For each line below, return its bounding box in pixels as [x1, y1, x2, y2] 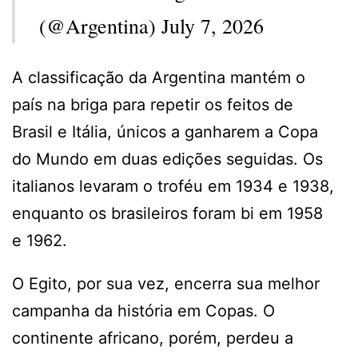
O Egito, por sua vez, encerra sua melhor [12, 273, 320, 293]
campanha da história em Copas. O [12, 300, 275, 320]
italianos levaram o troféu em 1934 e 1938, [12, 176, 334, 196]
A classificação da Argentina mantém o [12, 67, 305, 87]
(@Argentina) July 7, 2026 [39, 11, 264, 39]
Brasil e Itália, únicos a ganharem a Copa [12, 121, 318, 141]
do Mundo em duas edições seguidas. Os [12, 149, 323, 169]
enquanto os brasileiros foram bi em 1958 [12, 203, 323, 223]
